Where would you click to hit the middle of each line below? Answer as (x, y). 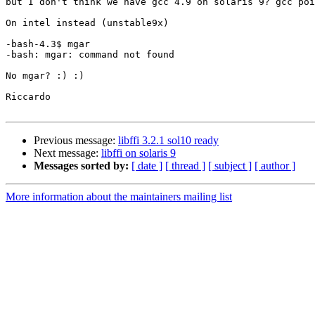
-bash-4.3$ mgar (48, 44)
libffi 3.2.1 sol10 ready (168, 141)
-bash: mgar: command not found (90, 55)
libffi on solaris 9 (139, 153)
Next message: (67, 153)
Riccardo (28, 97)
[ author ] (275, 166)
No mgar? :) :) (45, 76)
